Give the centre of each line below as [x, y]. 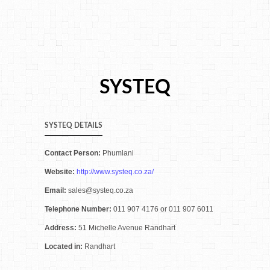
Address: [61, 228]
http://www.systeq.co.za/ [115, 172]
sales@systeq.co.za [101, 190]
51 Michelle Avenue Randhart [127, 228]
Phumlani [118, 153]
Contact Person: [74, 153]
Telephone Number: [79, 209]
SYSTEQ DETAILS [74, 125]
